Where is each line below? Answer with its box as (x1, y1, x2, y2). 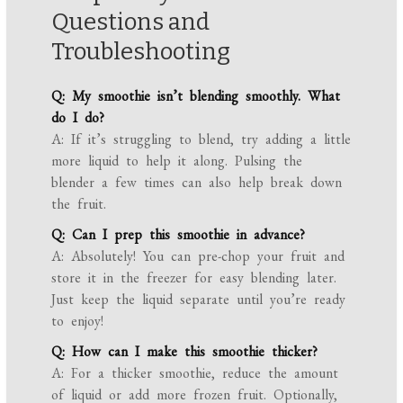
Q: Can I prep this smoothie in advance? (51, 225, 306, 245)
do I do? (51, 108, 105, 128)
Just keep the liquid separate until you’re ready (51, 290, 346, 309)
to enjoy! (51, 311, 104, 331)
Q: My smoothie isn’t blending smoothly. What (51, 86, 341, 106)
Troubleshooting (51, 38, 231, 67)
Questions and (51, 8, 210, 37)
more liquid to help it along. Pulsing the (51, 151, 303, 171)
